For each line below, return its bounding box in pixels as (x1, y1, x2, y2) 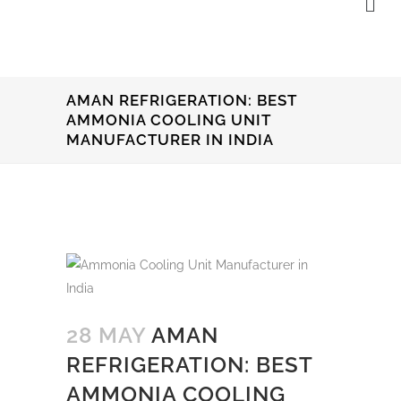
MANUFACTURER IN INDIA (66, 131, 274, 149)
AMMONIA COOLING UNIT (66, 111, 270, 129)
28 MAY (66, 322, 146, 348)
